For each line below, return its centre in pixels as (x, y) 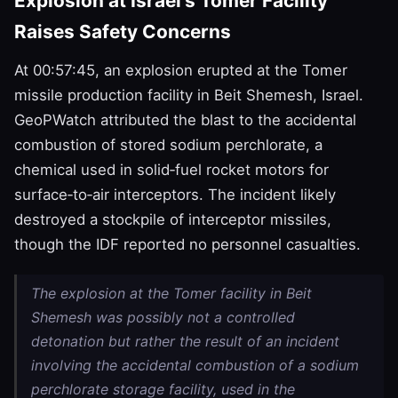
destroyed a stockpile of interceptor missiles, (173, 219)
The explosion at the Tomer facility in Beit (171, 293)
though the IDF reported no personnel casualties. (187, 244)
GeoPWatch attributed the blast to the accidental (185, 119)
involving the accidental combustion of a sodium (195, 365)
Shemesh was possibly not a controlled (163, 317)
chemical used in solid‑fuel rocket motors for (171, 169)
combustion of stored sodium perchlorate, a (168, 144)
